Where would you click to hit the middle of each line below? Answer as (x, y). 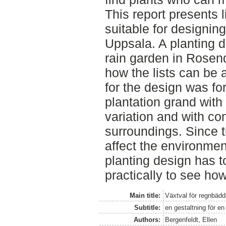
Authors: (147, 219)
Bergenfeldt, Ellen (191, 219)
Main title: (145, 195)
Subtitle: (147, 207)
